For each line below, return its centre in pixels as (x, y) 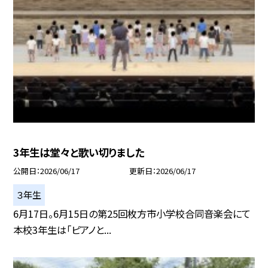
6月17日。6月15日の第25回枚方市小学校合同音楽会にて (132, 214)
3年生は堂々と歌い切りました (79, 153)
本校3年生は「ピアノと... (63, 230)
